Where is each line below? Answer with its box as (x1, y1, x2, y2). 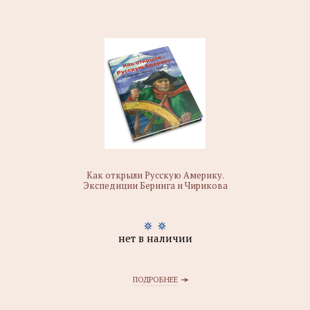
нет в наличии (118, 231, 192, 245)
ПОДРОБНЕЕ (132, 275, 178, 284)
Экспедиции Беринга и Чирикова (82, 179, 228, 192)
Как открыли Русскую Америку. (86, 169, 224, 181)
